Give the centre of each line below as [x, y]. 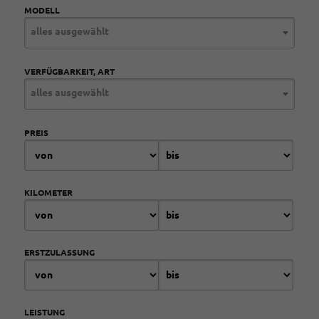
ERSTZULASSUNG [59, 252]
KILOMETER [48, 193]
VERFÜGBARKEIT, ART [69, 72]
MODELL [42, 10]
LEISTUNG [45, 312]
